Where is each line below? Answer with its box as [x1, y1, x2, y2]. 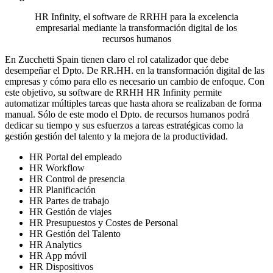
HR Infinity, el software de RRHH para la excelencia [35, 11, 238, 22]
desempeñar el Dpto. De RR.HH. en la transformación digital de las [5, 65, 264, 76]
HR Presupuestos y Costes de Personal [29, 217, 178, 228]
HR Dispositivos [29, 261, 93, 272]
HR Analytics [29, 239, 82, 250]
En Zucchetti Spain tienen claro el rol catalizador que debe [5, 54, 229, 65]
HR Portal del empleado [29, 151, 122, 162]
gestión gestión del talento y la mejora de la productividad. [5, 130, 228, 141]
